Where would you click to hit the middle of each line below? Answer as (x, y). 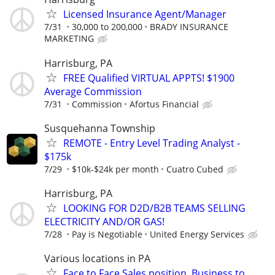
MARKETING (69, 39)
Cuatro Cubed (195, 169)
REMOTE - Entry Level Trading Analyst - (152, 143)
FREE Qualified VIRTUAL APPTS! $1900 (149, 78)
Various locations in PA (97, 259)
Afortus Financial (164, 104)
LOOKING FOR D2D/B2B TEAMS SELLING (154, 208)
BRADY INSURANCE (189, 27)
